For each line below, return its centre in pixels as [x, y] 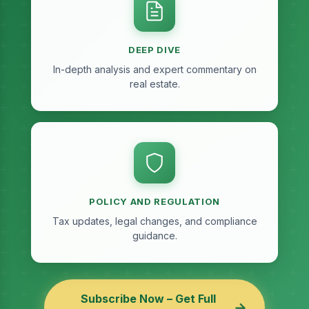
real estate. [154, 84]
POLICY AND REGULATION [154, 202]
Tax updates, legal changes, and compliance [154, 221]
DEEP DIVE [154, 50]
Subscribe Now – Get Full [148, 299]
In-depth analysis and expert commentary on [154, 70]
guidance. [154, 236]
